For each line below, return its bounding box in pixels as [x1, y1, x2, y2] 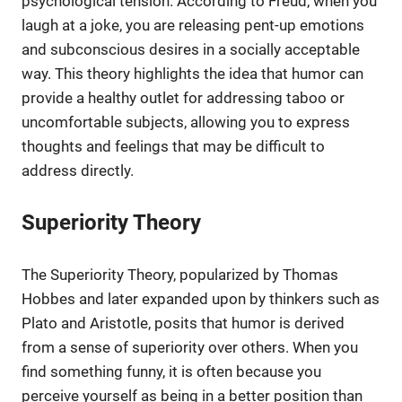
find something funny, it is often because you [22, 362, 321, 380]
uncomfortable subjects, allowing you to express [22, 112, 350, 131]
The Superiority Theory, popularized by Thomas [22, 265, 338, 284]
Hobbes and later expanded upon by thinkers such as [22, 289, 380, 308]
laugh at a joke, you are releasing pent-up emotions [22, 15, 364, 34]
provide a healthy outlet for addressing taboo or [22, 88, 345, 107]
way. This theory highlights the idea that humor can [22, 64, 363, 83]
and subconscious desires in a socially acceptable [22, 39, 360, 58]
